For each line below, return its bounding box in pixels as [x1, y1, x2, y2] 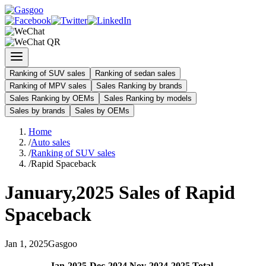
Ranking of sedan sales [95, 69, 176, 78]
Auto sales [31, 137, 70, 147]
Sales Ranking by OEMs [9, 94, 94, 103]
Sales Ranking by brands [96, 81, 182, 90]
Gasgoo [48, 238, 77, 249]
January [5, 182, 71, 204]
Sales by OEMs [75, 106, 129, 115]
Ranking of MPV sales [9, 81, 87, 90]
